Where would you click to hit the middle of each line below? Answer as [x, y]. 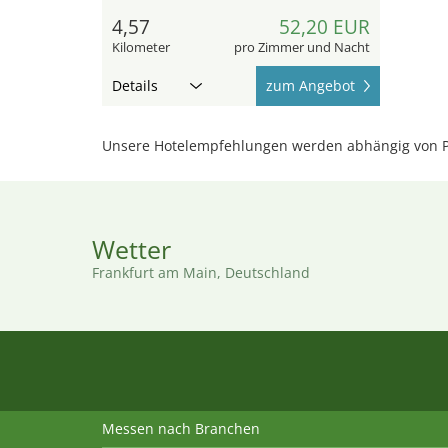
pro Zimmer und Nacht [301, 47]
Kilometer [141, 47]
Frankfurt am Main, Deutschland [201, 273]
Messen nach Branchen [181, 429]
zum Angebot [310, 86]
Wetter [131, 249]
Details [135, 86]
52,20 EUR [324, 27]
